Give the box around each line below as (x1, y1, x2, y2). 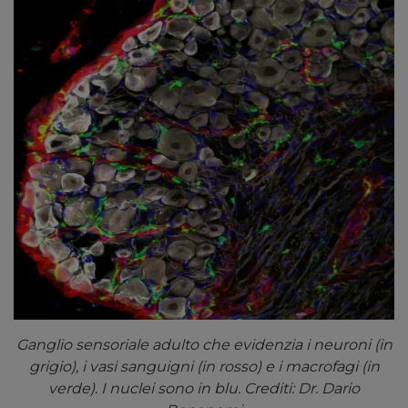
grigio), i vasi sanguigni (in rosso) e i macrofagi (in (28, 358, 380, 376)
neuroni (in (309, 336, 393, 354)
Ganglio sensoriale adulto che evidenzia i (15, 336, 310, 354)
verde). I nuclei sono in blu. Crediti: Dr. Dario (48, 380, 360, 398)
